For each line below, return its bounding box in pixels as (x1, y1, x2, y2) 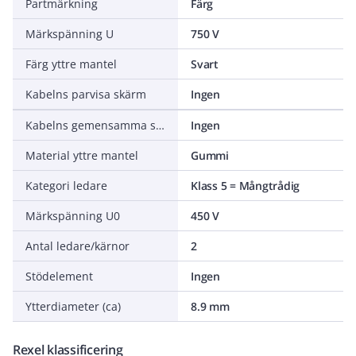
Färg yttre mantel (25, 56, 117, 72)
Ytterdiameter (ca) (25, 299, 121, 314)
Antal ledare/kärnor (25, 238, 130, 253)
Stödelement (25, 269, 93, 284)
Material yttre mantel (25, 148, 138, 163)
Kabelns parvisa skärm (25, 87, 146, 102)
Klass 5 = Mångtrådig (191, 178, 300, 193)
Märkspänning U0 (25, 208, 120, 223)
